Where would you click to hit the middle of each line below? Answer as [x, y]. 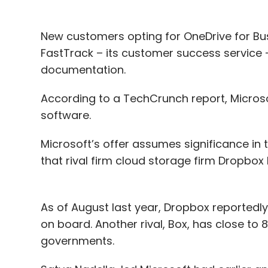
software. [66, 115]
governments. [77, 241]
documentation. [83, 70]
